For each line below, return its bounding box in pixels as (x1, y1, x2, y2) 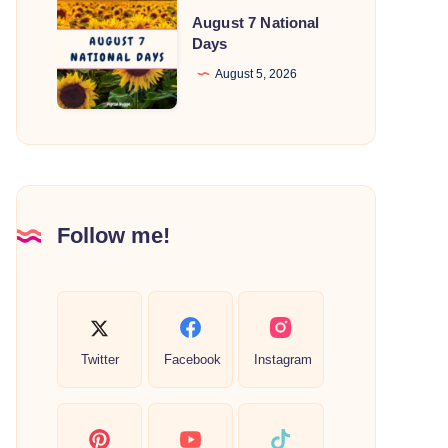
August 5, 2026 (215, 66, 297, 81)
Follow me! (57, 223, 170, 249)
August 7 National (192, 13, 320, 31)
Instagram (254, 351, 313, 367)
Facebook (163, 351, 221, 367)
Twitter (80, 351, 119, 367)
